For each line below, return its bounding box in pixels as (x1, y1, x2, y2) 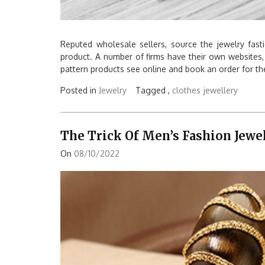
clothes (172, 85, 201, 95)
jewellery (203, 85, 238, 95)
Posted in (60, 85, 99, 95)
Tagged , (135, 85, 172, 95)
